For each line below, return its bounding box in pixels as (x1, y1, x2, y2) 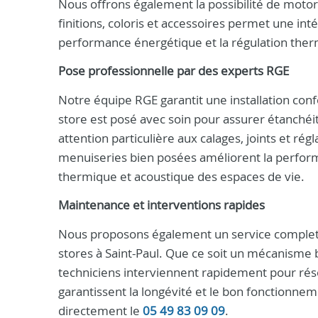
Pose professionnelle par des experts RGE (58, 63, 289, 79)
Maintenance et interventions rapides (58, 197, 265, 213)
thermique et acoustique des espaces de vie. (58, 168, 305, 185)
